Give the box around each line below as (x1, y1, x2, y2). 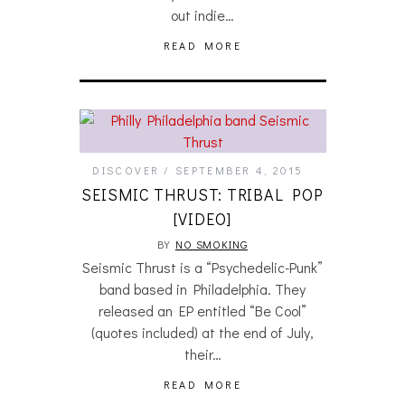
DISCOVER (92, 163, 160, 177)
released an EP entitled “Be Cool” (99, 301, 306, 320)
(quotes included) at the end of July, (91, 323, 314, 342)
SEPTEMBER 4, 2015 (174, 163, 304, 177)
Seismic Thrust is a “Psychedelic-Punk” (82, 258, 323, 277)
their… (184, 344, 221, 363)
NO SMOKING (174, 237, 248, 251)
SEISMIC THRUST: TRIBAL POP (81, 184, 324, 205)
